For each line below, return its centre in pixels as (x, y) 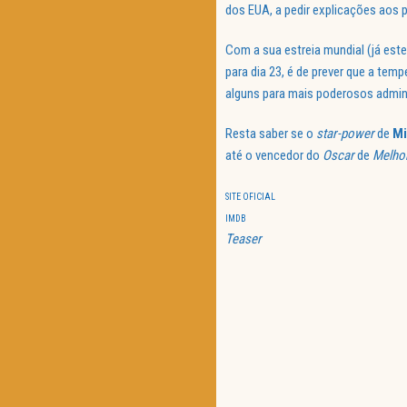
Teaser (243, 239)
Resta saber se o (271, 134)
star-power (345, 134)
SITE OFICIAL (250, 197)
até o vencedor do (274, 156)
